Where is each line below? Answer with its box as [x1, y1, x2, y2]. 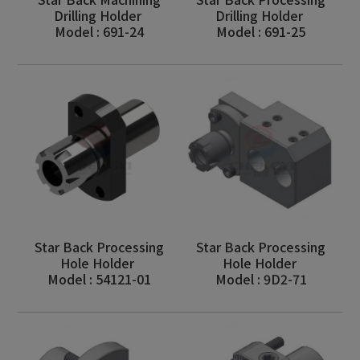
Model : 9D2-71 [215, 268, 307, 288]
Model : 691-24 [54, 22, 144, 42]
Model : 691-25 [216, 22, 306, 42]
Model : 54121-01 [47, 268, 151, 288]
